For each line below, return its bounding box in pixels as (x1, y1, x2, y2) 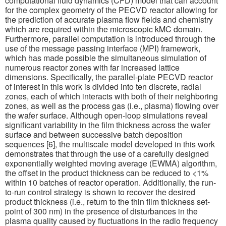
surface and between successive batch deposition (5, 128, 183, 140)
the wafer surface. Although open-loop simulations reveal (5, 109, 208, 121)
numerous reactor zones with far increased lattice (5, 61, 180, 73)
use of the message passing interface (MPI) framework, (5, 42, 200, 54)
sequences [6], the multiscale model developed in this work (5, 138, 215, 150)
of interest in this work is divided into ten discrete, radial (5, 80, 201, 92)
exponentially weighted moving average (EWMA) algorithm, (5, 157, 217, 169)
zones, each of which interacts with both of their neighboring (5, 90, 218, 102)
